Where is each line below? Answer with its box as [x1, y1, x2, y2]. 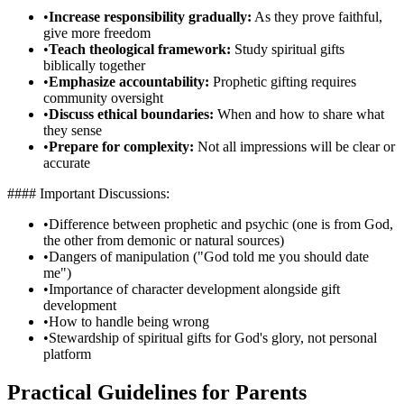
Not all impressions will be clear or [194, 139, 395, 155]
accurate [43, 155, 90, 171]
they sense [43, 123, 102, 139]
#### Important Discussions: [7, 186, 170, 202]
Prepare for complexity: [49, 139, 194, 155]
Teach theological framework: [49, 41, 231, 58]
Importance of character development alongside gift [49, 281, 340, 298]
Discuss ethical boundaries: [49, 106, 214, 123]
